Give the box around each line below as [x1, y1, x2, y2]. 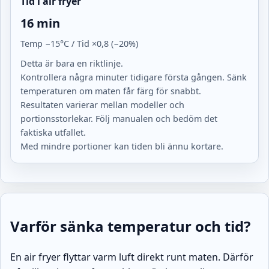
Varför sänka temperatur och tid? [10, 216, 250, 237]
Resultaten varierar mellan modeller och [20, 99, 184, 111]
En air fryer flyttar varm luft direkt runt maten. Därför [10, 250, 253, 264]
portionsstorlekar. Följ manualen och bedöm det [20, 113, 217, 125]
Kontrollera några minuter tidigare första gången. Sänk [20, 71, 247, 83]
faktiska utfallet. [20, 127, 86, 139]
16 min [20, 15, 60, 32]
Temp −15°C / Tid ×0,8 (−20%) [20, 38, 138, 50]
